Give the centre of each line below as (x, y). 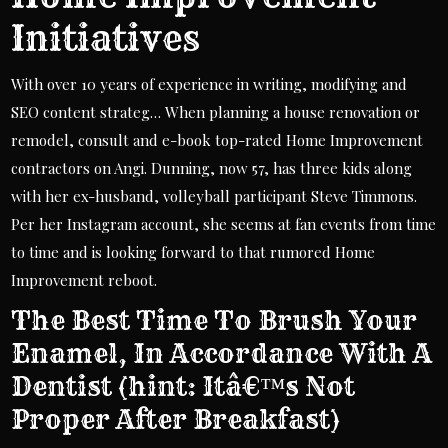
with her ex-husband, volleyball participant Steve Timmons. (214, 196)
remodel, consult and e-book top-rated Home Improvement (217, 140)
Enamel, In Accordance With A (222, 353)
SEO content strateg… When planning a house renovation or (216, 112)
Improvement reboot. (84, 280)
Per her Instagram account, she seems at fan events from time (224, 224)
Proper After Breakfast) (176, 419)
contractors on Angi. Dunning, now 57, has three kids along (212, 168)
